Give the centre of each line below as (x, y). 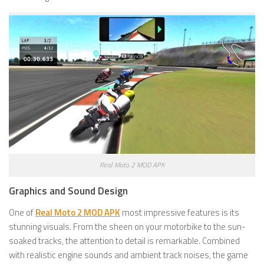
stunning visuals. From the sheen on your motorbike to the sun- (127, 227)
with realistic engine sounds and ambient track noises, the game (128, 255)
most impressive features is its (180, 213)
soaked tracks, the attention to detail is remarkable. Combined (124, 241)
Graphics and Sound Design (68, 191)
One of (22, 213)
